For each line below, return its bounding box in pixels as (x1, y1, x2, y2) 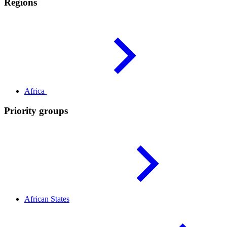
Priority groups (4, 105, 68, 116)
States (51, 195, 69, 204)
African (24, 195, 51, 204)
